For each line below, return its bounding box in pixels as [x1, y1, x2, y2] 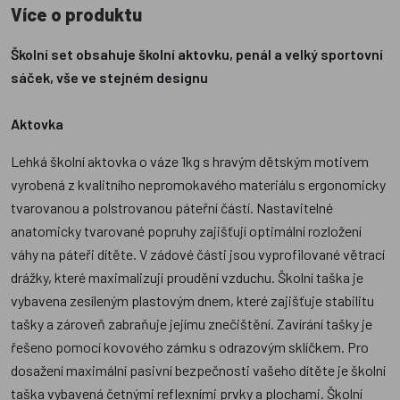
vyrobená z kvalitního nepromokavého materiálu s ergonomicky [11, 176, 386, 194]
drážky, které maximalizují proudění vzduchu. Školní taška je [11, 269, 363, 287]
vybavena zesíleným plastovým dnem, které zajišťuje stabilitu [11, 292, 374, 310]
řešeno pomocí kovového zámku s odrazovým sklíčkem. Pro [11, 338, 369, 356]
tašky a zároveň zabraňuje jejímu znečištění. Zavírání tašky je [11, 315, 372, 333]
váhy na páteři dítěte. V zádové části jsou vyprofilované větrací [11, 246, 385, 263]
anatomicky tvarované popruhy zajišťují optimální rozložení [11, 222, 362, 240]
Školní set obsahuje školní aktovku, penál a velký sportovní [11, 46, 383, 63]
